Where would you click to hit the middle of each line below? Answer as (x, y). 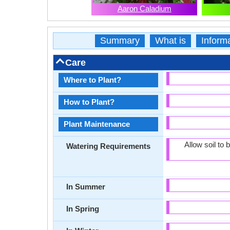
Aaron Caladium (144, 8)
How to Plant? (89, 102)
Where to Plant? (92, 80)
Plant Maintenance (97, 124)
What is (170, 41)
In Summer (86, 187)
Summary (120, 41)
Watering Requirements (108, 146)
